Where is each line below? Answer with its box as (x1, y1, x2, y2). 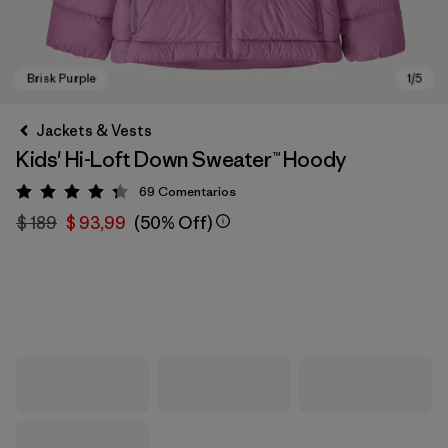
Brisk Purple (37, 293, 137, 314)
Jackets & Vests (36, 121, 152, 140)
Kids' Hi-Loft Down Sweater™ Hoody (16, 146, 347, 173)
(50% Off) (134, 212, 212, 234)
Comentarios (158, 183, 236, 200)
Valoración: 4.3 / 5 (73, 185, 195, 205)
